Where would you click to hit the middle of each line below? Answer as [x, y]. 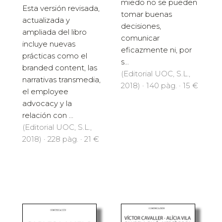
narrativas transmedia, [61, 80]
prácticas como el [55, 56]
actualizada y [46, 20]
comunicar [140, 38]
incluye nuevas [49, 44]
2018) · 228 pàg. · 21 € [61, 139]
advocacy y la [47, 104]
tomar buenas [146, 14]
